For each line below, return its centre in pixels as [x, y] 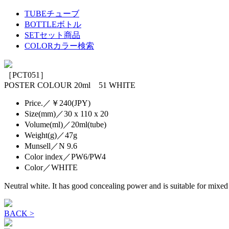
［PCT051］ [26, 75]
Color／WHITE [51, 167]
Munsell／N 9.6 [51, 146]
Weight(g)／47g [51, 135]
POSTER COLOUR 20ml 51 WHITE [70, 85]
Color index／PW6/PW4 [65, 156]
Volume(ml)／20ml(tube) [65, 124]
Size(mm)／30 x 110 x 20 [66, 113]
